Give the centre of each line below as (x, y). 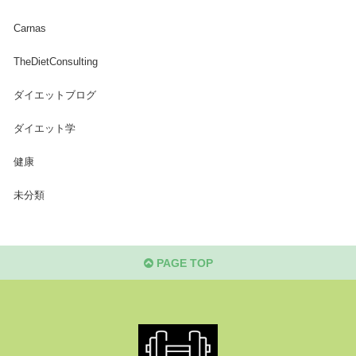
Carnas (29, 28)
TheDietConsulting (55, 62)
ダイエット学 (44, 128)
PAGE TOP (183, 263)
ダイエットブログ (54, 95)
